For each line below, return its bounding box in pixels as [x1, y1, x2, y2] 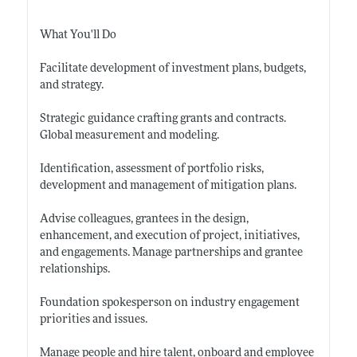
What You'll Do [39, 29, 116, 41]
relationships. [39, 263, 110, 276]
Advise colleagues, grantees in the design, [39, 213, 249, 226]
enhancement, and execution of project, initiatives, [39, 229, 300, 242]
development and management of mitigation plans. [39, 179, 296, 192]
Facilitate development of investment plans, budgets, [39, 62, 306, 75]
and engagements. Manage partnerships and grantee [39, 246, 303, 259]
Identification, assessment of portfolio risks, [39, 163, 264, 175]
